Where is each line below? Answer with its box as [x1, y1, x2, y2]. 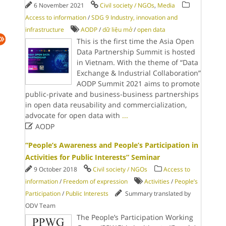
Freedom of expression [63, 177, 128, 186]
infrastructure [25, 25, 64, 34]
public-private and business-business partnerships [25, 89, 199, 99]
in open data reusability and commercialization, [25, 100, 187, 109]
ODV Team [25, 201, 55, 210]
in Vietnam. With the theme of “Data [76, 58, 198, 67]
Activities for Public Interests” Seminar [25, 152, 160, 162]
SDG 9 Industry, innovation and [91, 13, 178, 22]
